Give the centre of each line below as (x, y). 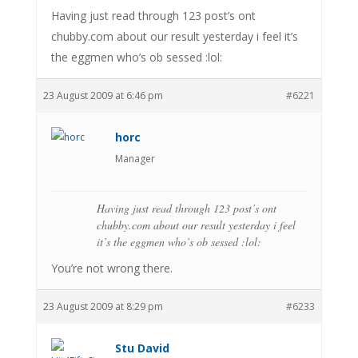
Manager (135, 158)
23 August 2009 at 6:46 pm (103, 95)
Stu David (142, 348)
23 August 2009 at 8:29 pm (103, 306)
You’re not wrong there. (111, 268)
